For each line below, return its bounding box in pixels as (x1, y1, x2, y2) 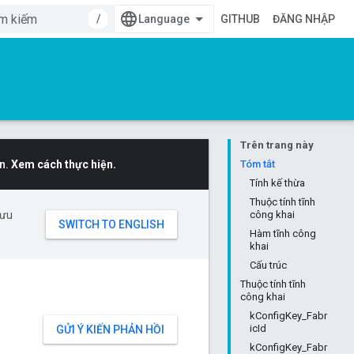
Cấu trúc (250, 259, 287, 271)
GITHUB (220, 13, 260, 25)
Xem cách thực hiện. (10, 158, 116, 171)
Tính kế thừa (250, 177, 305, 189)
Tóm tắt (240, 158, 275, 170)
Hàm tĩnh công (250, 228, 316, 239)
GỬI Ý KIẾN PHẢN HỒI (56, 323, 164, 336)
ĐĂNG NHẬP (273, 13, 335, 25)
